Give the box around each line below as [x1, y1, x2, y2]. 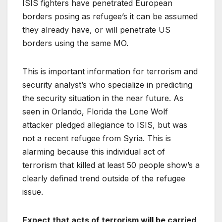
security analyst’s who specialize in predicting [22, 79, 192, 90]
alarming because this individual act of [22, 146, 165, 157]
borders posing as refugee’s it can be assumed [22, 11, 198, 21]
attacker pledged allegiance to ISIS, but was [22, 119, 187, 130]
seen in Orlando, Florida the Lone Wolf [22, 106, 168, 116]
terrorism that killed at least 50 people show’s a [22, 160, 200, 170]
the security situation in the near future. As [22, 93, 183, 103]
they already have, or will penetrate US [22, 24, 170, 35]
